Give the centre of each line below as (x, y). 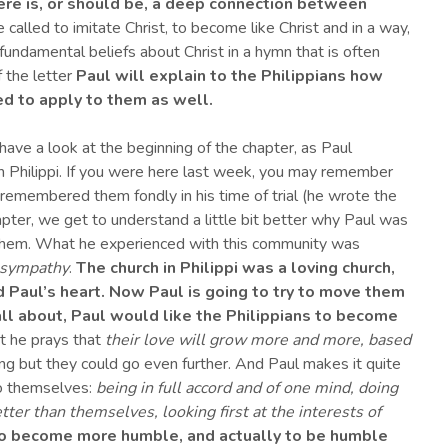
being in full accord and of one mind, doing (247, 388)
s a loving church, (330, 268)
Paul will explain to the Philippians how (229, 76)
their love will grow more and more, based (258, 340)
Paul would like (133, 316)
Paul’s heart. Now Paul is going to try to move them (205, 292)
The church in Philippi (159, 268)
